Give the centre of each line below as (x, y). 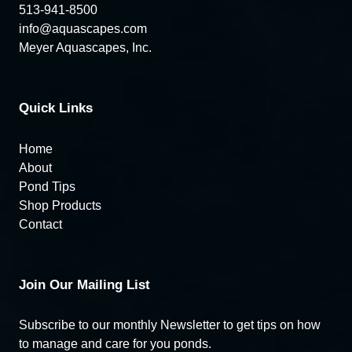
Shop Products (60, 205)
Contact (40, 224)
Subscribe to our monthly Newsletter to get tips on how (170, 325)
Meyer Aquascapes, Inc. (85, 48)
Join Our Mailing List (84, 284)
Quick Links (56, 108)
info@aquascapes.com (83, 29)
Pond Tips (47, 186)
